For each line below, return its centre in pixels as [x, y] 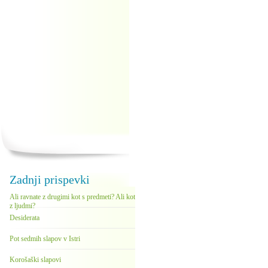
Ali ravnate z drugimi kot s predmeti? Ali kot [72, 197]
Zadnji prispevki [50, 179]
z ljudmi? [22, 206]
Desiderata [25, 218]
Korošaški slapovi [35, 260]
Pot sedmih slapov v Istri [45, 239]
